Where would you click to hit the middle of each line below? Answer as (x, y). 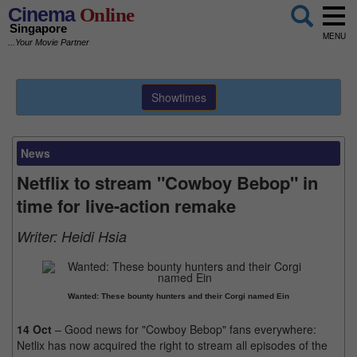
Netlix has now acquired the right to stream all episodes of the (172, 345)
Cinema (41, 14)
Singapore (38, 29)
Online (105, 15)
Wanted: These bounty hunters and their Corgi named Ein (178, 296)
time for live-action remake (126, 206)
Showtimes (178, 97)
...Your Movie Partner (49, 43)
